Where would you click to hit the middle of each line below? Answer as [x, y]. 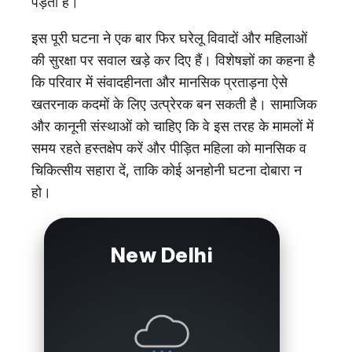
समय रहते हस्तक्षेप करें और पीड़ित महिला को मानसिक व [169, 148]
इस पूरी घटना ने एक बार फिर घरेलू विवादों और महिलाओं [169, 38]
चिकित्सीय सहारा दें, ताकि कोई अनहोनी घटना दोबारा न [167, 170]
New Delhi [162, 255]
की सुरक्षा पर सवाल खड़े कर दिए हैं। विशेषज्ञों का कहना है [173, 60]
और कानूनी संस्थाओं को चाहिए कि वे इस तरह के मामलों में [172, 126]
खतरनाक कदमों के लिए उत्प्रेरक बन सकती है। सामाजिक [174, 104]
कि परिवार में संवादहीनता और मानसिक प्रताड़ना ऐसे [159, 82]
